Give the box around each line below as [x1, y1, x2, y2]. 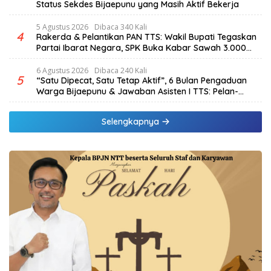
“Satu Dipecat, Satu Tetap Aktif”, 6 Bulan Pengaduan [36, 74, 247, 86]
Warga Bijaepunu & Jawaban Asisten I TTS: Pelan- [36, 85, 238, 97]
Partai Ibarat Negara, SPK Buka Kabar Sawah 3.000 [36, 42, 246, 53]
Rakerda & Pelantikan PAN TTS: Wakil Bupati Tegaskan [36, 31, 256, 42]
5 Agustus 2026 [36, 21, 88, 32]
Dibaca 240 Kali [94, 65, 147, 76]
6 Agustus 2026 [36, 65, 88, 76]
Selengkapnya [101, 116, 162, 127]
